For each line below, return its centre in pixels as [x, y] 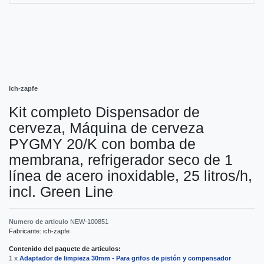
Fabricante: [26, 231]
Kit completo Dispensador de [104, 112]
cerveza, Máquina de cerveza [106, 128]
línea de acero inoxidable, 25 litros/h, [131, 176]
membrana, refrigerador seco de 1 [121, 160]
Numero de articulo [39, 222]
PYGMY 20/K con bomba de [102, 144]
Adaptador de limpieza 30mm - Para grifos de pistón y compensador [125, 258]
